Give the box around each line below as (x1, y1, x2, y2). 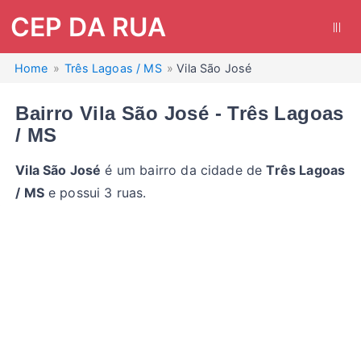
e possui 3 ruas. (44, 185, 147, 201)
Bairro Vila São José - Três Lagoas (15, 102, 344, 124)
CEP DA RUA (10, 10, 167, 43)
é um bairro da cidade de (101, 162, 267, 178)
